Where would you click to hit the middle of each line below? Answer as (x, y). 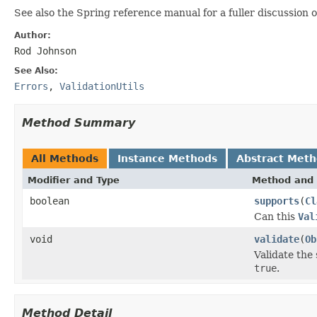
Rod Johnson (45, 51)
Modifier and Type (74, 180)
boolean (50, 201)
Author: (33, 35)
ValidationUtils (102, 86)
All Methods (65, 158)
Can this (276, 216)
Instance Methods (167, 158)
